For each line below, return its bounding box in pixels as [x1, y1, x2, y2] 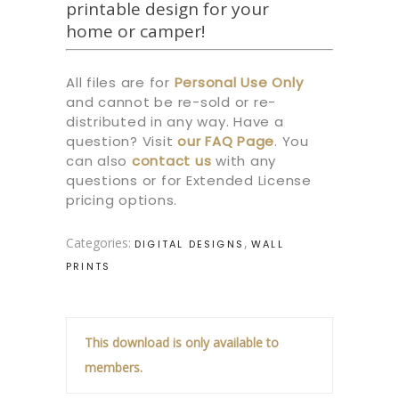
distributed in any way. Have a [66, 111, 284, 131]
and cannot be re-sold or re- [66, 92, 276, 111]
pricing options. [66, 190, 177, 209]
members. [85, 358, 142, 376]
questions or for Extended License [66, 170, 312, 190]
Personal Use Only [174, 72, 304, 92]
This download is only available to [85, 333, 279, 351]
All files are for [66, 72, 170, 92]
